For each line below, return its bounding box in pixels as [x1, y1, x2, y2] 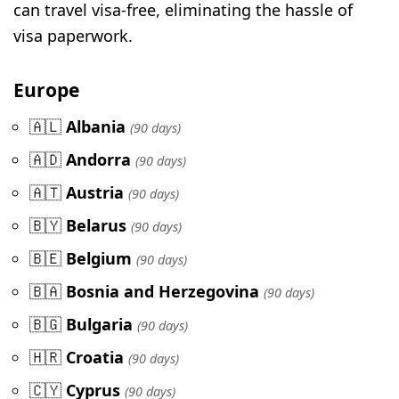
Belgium [66, 248, 132, 270]
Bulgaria [66, 313, 133, 336]
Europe [13, 76, 79, 102]
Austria [66, 182, 124, 204]
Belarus [66, 215, 126, 237]
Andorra [66, 149, 131, 171]
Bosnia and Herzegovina [66, 281, 259, 303]
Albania [66, 116, 126, 138]
